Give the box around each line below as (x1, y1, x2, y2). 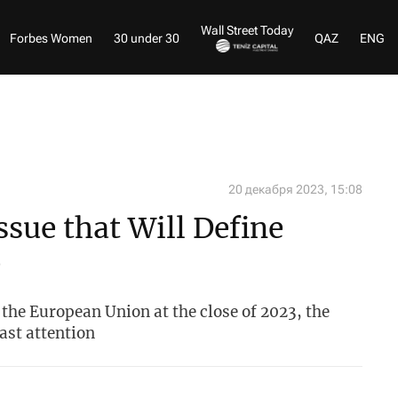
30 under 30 (114, 30, 179, 45)
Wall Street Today (201, 22, 293, 37)
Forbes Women (10, 30, 92, 45)
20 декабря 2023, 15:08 (228, 182, 362, 196)
